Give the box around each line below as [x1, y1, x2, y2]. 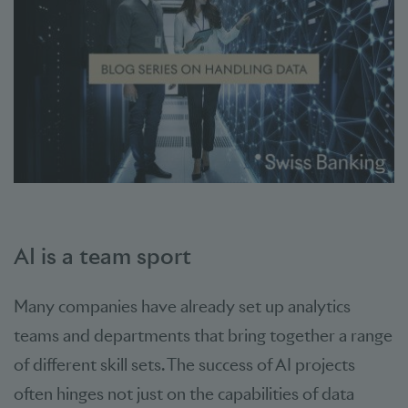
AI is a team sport [14, 240, 191, 270]
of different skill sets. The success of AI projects [14, 353, 355, 375]
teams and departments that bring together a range [14, 324, 393, 346]
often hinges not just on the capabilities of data [14, 382, 354, 404]
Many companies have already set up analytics [14, 295, 351, 317]
